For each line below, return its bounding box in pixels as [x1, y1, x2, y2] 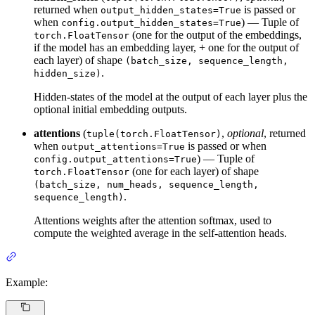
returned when [34, 4, 101, 16]
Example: [6, 276, 48, 289]
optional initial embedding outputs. [34, 103, 187, 116]
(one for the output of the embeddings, [129, 29, 302, 41]
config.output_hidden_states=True [61, 18, 241, 29]
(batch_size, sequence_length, [125, 56, 288, 67]
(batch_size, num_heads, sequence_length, [34, 179, 259, 191]
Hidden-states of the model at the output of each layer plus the [34, 91, 307, 103]
